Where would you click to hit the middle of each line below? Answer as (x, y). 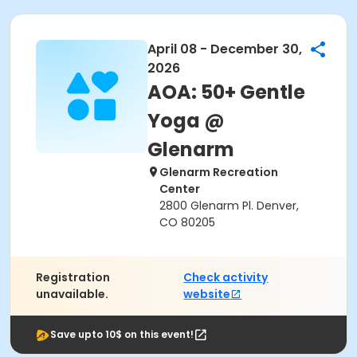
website (207, 294)
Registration (73, 277)
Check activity (226, 277)
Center (180, 189)
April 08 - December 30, (225, 49)
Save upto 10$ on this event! (122, 334)
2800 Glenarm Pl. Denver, (229, 206)
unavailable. (72, 294)
